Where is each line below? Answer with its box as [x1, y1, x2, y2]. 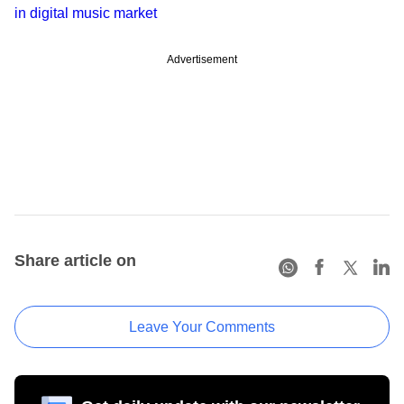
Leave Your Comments [129, 319, 275, 335]
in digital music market [14, 5, 157, 22]
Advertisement [167, 53, 237, 67]
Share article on [14, 252, 136, 271]
